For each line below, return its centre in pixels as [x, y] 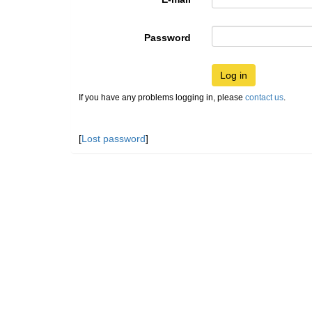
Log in [234, 75]
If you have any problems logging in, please [162, 97]
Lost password [114, 139]
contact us [264, 97]
